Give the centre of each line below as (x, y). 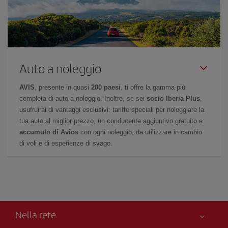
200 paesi (106, 87)
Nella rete (36, 214)
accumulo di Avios (49, 132)
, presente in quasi (63, 87)
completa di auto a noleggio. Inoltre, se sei (83, 98)
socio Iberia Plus (173, 98)
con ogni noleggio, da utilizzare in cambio (140, 132)
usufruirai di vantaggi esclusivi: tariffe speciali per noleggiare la (112, 109)
